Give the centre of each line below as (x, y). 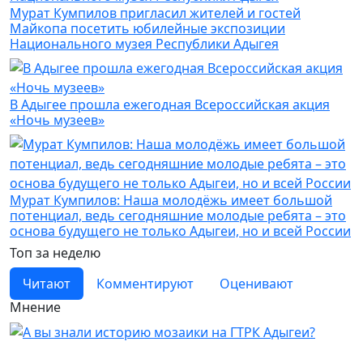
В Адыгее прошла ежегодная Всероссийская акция (170, 104)
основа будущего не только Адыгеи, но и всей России (180, 231)
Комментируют (145, 283)
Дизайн (36, 353)
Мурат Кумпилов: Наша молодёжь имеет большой (171, 200)
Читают (47, 283)
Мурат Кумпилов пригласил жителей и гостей (155, 13)
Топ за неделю (55, 252)
